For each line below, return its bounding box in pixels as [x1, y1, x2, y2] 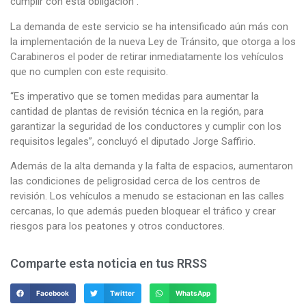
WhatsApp [175, 288, 210, 297]
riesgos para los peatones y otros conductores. [10, 220, 225, 233]
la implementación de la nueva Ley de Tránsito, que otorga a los [10, 35, 296, 48]
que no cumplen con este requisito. [10, 65, 168, 78]
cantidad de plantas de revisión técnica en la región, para [10, 105, 264, 117]
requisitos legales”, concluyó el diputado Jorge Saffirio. [10, 135, 255, 148]
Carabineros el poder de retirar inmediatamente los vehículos [10, 50, 283, 63]
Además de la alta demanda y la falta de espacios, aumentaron [10, 160, 293, 173]
